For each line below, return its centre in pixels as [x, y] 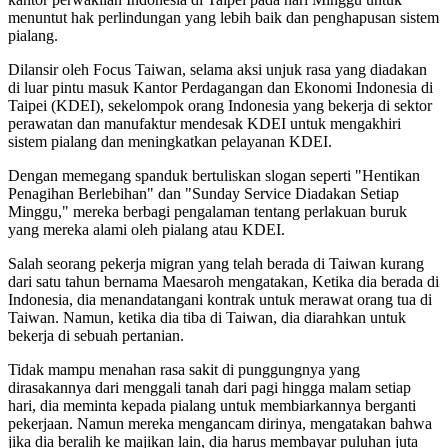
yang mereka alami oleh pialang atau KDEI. [146, 229]
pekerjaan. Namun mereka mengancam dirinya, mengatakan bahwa [220, 423]
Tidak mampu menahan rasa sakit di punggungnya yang [184, 369]
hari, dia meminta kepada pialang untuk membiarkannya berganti [212, 405]
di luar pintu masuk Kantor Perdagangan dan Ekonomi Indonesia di [220, 87]
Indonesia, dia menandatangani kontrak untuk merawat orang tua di [220, 299]
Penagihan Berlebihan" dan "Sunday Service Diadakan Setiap [203, 193]
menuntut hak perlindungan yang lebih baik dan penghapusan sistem [223, 17]
